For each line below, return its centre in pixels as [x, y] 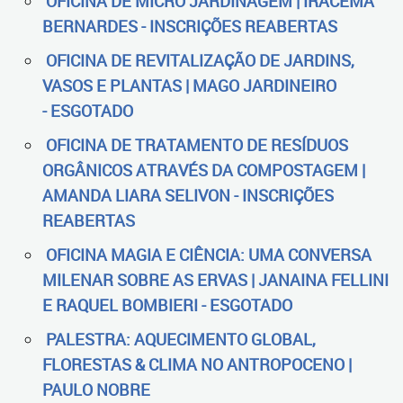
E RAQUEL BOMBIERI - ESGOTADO [167, 305]
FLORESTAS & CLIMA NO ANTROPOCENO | [197, 364]
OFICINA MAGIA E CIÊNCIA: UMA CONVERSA [209, 255]
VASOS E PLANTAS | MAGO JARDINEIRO [189, 85]
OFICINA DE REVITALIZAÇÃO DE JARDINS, [200, 60]
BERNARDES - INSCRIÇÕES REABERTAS [190, 26]
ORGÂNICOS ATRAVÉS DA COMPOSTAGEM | [204, 170]
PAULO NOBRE [96, 390]
